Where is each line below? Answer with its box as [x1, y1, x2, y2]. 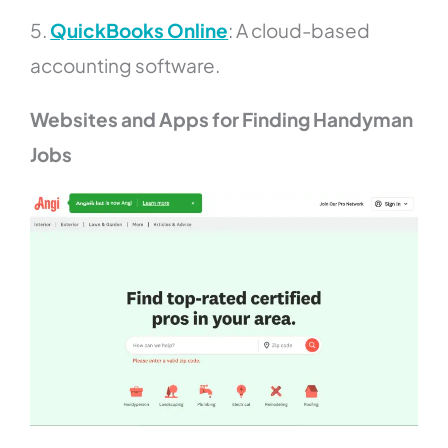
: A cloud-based [228, 18, 371, 43]
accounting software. [30, 53, 221, 78]
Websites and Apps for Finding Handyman [30, 107, 414, 132]
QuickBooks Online [50, 18, 229, 43]
